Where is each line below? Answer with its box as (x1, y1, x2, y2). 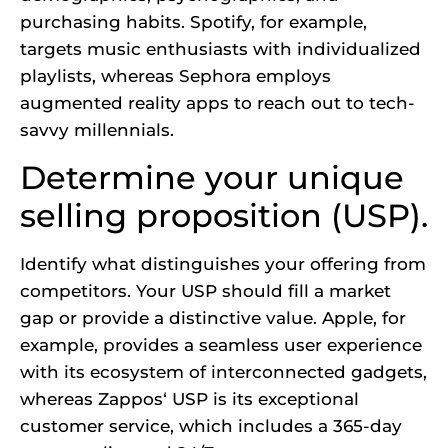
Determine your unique (20, 157, 404, 197)
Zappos (98, 388, 163, 409)
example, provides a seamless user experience (20, 334, 422, 355)
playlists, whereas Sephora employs (20, 66, 331, 87)
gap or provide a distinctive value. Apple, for (20, 307, 406, 328)
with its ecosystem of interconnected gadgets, (20, 361, 427, 382)
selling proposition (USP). (20, 195, 428, 235)
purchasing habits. (20, 12, 190, 33)
